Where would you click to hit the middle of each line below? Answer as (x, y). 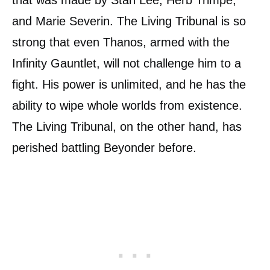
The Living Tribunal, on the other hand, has (127, 127)
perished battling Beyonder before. (104, 148)
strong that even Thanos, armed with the (121, 42)
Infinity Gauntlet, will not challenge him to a (127, 64)
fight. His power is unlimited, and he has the (129, 85)
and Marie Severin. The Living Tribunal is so (129, 21)
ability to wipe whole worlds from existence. (127, 106)
